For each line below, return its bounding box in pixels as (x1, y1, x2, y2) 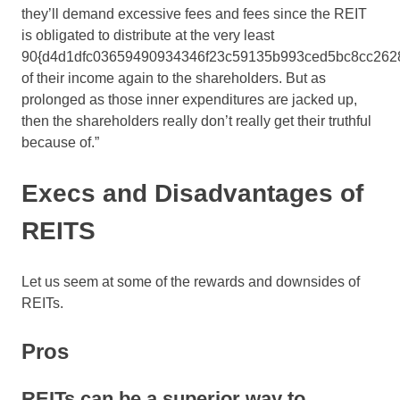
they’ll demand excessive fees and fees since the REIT (21, 6, 367, 22)
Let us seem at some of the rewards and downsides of (21, 274, 360, 290)
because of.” (21, 135, 103, 151)
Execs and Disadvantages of (21, 179, 363, 208)
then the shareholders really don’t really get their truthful (21, 113, 371, 129)
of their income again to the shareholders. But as (21, 71, 326, 87)
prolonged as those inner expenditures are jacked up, (21, 92, 357, 108)
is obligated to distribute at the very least (21, 28, 274, 44)
